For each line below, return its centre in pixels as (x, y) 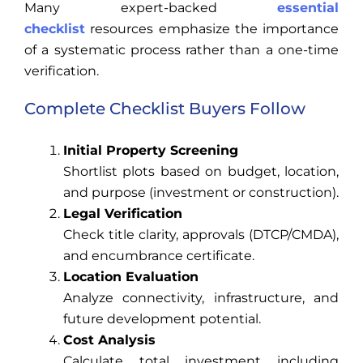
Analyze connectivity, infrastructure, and (201, 298)
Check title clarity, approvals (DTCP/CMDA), (201, 235)
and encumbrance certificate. (159, 256)
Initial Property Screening (151, 151)
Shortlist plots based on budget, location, (201, 172)
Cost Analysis (109, 340)
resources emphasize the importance (212, 29)
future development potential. (162, 319)
